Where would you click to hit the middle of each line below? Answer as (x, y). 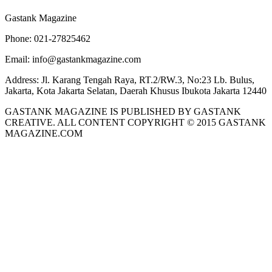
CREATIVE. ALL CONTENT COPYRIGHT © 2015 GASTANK (135, 122)
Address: (23, 80)
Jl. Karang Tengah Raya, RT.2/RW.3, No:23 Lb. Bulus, (148, 80)
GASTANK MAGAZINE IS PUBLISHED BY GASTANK (123, 111)
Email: (19, 59)
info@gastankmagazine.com (87, 59)
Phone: (19, 38)
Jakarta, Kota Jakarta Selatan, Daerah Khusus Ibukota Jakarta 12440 (136, 90)
